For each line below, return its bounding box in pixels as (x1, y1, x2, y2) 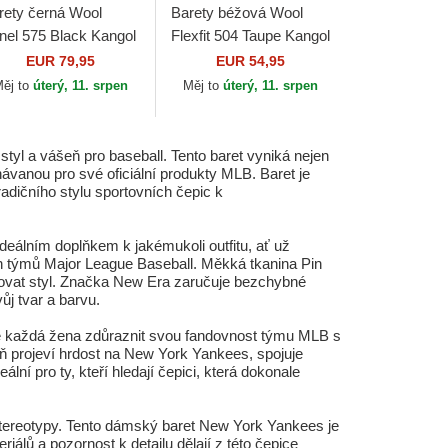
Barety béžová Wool (170, 4, 303, 21)
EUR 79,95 (25, 53, 95, 69)
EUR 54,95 (216, 53, 286, 69)
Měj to (183, 78, 224, 93)
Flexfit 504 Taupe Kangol (170, 27, 330, 44)
